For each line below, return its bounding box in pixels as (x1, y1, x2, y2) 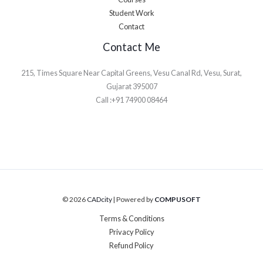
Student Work (109, 8, 154, 18)
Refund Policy (109, 241, 154, 251)
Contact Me (103, 41, 160, 54)
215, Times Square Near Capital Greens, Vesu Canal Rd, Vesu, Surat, (21, 68, 242, 77)
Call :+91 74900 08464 (96, 95, 167, 104)
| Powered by (112, 195, 154, 204)
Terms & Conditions (99, 214, 164, 224)
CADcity (87, 195, 112, 204)
